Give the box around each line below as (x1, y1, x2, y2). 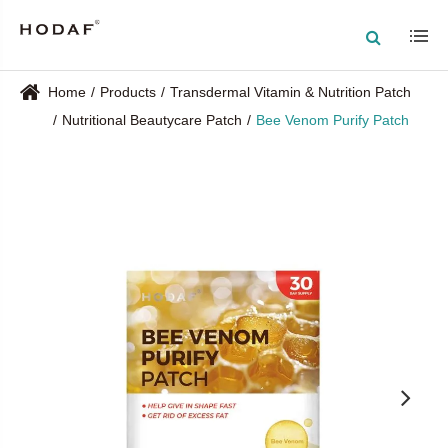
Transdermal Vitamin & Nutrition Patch (170, 84, 411, 100)
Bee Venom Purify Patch (256, 112, 409, 128)
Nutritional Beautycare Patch (62, 112, 242, 128)
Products (100, 84, 156, 100)
